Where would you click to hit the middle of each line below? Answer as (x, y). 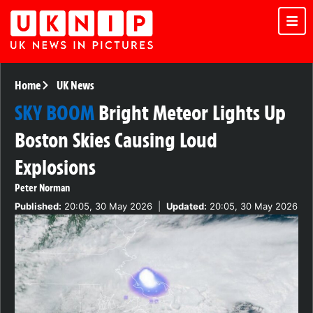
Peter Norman (42, 188)
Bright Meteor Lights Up (192, 113)
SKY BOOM (54, 113)
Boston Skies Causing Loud (116, 140)
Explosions (55, 168)
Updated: (187, 206)
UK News (75, 86)
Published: (38, 206)
